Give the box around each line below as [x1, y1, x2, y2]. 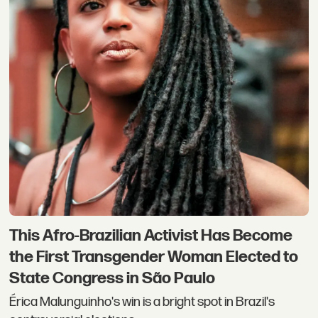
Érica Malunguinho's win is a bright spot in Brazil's [9, 294, 275, 311]
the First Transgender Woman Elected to [9, 246, 299, 267]
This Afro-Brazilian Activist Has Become [9, 225, 293, 246]
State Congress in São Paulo [9, 268, 216, 288]
